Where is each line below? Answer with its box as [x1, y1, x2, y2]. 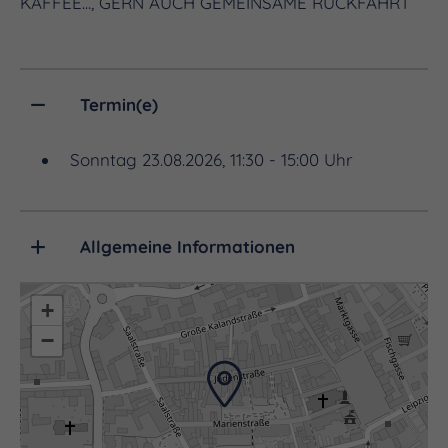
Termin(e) [80, 93, 158, 115]
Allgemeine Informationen [80, 235, 295, 257]
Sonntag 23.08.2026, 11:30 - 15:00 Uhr [70, 148, 353, 170]
